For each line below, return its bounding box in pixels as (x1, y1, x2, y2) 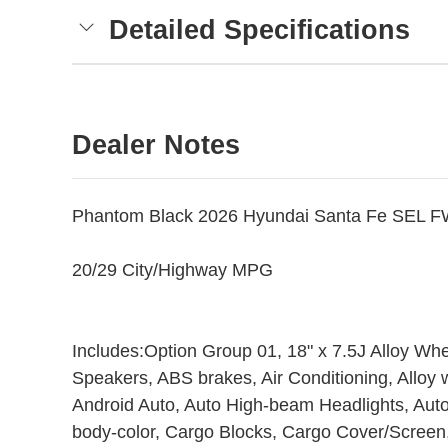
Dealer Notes (72, 130, 240, 161)
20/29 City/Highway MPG (72, 260, 273, 281)
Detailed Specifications (109, 15, 410, 46)
